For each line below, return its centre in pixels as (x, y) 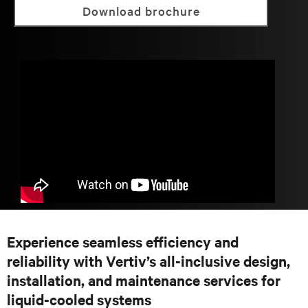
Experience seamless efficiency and (123, 241)
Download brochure (145, 11)
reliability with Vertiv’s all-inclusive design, (148, 261)
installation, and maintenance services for (144, 280)
